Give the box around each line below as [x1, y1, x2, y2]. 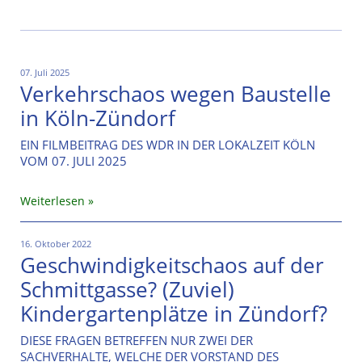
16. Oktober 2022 [20, 237, 91, 250]
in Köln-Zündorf [20, 103, 175, 133]
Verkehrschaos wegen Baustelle [20, 78, 331, 108]
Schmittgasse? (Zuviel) [20, 274, 234, 304]
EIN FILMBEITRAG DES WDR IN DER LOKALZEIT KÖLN [20, 136, 315, 153]
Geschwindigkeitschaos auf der [20, 250, 324, 280]
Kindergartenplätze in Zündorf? [20, 298, 327, 328]
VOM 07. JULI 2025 [20, 152, 127, 169]
